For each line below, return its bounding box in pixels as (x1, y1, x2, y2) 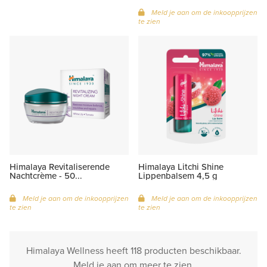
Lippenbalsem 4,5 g (138, 169, 218, 182)
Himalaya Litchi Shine (138, 160, 223, 173)
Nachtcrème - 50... (10, 169, 82, 182)
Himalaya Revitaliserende (10, 160, 110, 173)
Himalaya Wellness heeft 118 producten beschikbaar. (26, 243, 241, 257)
